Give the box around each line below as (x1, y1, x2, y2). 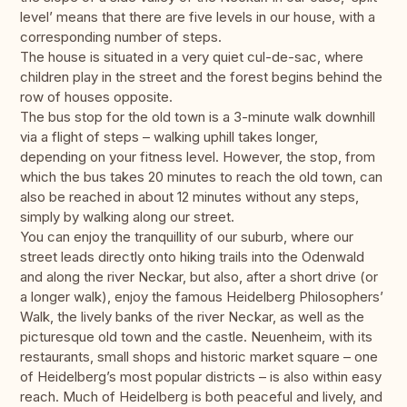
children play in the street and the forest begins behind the (20, 68, 382, 86)
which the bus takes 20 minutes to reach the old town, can (20, 168, 382, 186)
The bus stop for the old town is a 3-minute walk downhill (20, 108, 375, 126)
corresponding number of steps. (20, 28, 222, 46)
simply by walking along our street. (20, 208, 234, 226)
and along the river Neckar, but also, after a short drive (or (20, 268, 378, 286)
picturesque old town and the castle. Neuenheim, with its (20, 328, 372, 346)
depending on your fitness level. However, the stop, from (20, 148, 375, 166)
